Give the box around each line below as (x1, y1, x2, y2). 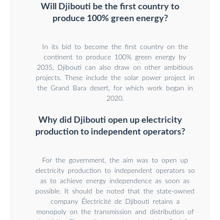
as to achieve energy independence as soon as (40, 178, 190, 185)
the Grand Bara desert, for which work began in (37, 85, 193, 92)
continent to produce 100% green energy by (44, 54, 186, 61)
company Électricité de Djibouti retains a (50, 198, 180, 206)
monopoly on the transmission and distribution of (36, 209, 194, 216)
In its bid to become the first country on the (42, 44, 188, 51)
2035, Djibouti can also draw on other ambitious (37, 64, 193, 72)
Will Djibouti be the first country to (41, 2, 179, 11)
